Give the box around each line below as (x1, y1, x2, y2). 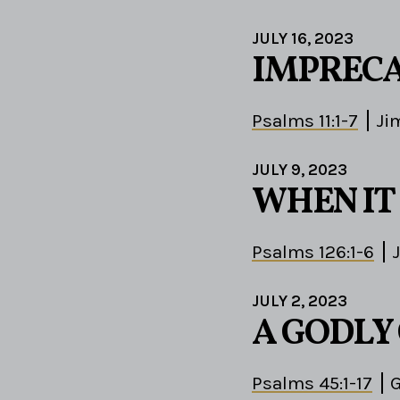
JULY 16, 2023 (252, 29, 354, 49)
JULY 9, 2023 (252, 160, 347, 180)
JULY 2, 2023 (252, 291, 347, 312)
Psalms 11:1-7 (252, 110, 358, 132)
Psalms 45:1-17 (252, 372, 372, 395)
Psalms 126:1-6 (252, 241, 374, 263)
